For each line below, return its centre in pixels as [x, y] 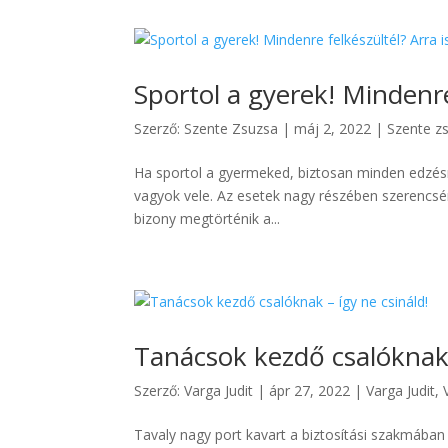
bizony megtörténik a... [207, 218]
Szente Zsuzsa [231, 128]
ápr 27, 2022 [310, 390]
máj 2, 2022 [333, 128]
